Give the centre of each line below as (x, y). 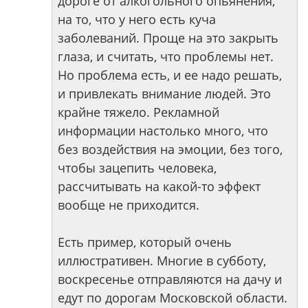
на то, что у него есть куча (137, 19)
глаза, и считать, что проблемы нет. (166, 56)
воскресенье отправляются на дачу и (170, 279)
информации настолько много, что (163, 131)
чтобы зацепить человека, (137, 168)
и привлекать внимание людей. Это (164, 93)
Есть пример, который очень (145, 242)
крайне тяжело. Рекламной (139, 112)
